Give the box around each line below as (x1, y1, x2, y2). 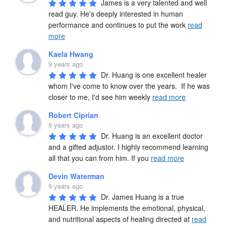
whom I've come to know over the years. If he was (48, 80, 210, 91)
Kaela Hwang (48, 48, 93, 59)
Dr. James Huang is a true (101, 191, 184, 202)
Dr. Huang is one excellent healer (101, 69, 207, 80)
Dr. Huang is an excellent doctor (101, 130, 203, 141)
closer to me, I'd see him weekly (48, 91, 152, 102)
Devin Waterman (48, 171, 104, 181)
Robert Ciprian (48, 109, 98, 120)
